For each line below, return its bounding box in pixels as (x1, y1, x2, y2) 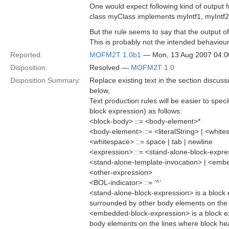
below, (89, 86, 110, 95)
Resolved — (89, 63, 131, 72)
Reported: (10, 51, 42, 59)
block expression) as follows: (89, 107, 182, 115)
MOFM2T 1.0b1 (89, 51, 141, 59)
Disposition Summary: (10, 76, 81, 84)
